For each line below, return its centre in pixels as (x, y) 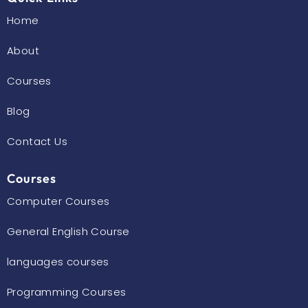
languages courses (58, 261)
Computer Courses (58, 201)
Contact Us (37, 141)
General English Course (68, 231)
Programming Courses (67, 291)
